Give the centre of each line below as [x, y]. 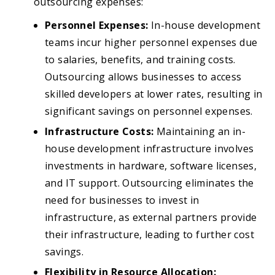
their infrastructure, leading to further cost [149, 235]
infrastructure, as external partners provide [151, 218]
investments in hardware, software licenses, [151, 166]
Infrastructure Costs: [99, 132]
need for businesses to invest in [122, 200]
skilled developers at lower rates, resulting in [154, 94]
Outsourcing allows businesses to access [143, 77]
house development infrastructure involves [149, 149]
